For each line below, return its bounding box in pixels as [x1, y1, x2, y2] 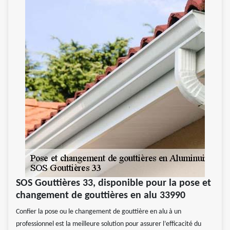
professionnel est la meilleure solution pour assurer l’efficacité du [16, 220, 201, 228]
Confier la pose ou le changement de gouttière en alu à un [16, 208, 181, 216]
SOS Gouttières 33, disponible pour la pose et [16, 178, 211, 189]
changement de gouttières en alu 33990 [16, 190, 185, 201]
